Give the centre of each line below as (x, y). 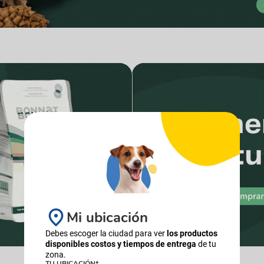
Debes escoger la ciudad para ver (106, 233)
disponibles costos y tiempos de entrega (121, 244)
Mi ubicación (107, 217)
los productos (192, 233)
